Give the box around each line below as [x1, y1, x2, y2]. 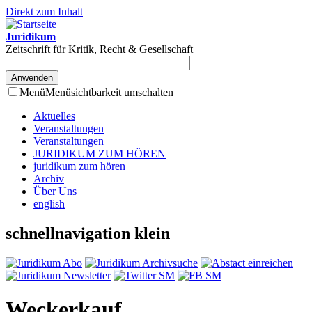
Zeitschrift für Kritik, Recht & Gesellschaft [6, 43, 193, 55]
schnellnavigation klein [6, 224, 170, 242]
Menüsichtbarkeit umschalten [45, 86, 173, 98]
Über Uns [33, 185, 77, 197]
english [33, 198, 65, 210]
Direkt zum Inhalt [6, 6, 83, 17]
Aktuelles [33, 110, 75, 122]
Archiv [33, 173, 64, 185]
